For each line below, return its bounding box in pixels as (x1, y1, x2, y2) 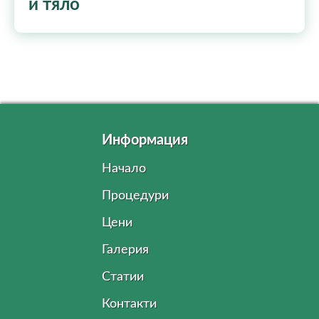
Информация (102, 133, 188, 147)
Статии (102, 271, 144, 283)
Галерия (102, 244, 149, 256)
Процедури (102, 189, 169, 202)
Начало (102, 162, 146, 175)
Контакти (102, 298, 157, 310)
